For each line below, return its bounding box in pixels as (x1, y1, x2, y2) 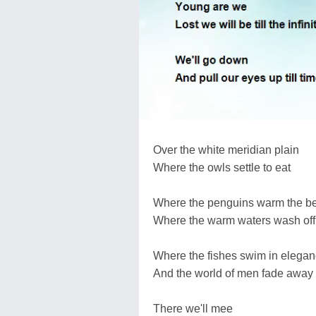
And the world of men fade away (153, 267, 313, 279)
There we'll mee (153, 302, 233, 315)
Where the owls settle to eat (153, 161, 291, 174)
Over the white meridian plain (153, 143, 299, 156)
